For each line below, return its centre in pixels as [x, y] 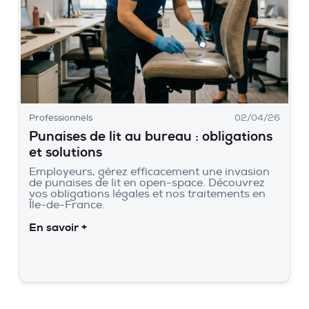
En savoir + [58, 228]
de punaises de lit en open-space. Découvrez [147, 183]
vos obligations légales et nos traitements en [147, 194]
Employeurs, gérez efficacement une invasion [149, 172]
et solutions [66, 153]
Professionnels [61, 118]
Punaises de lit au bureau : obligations [151, 137]
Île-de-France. [67, 205]
